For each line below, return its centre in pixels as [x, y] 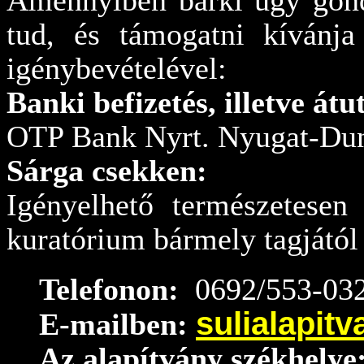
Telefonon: [113, 289]
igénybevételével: [117, 68]
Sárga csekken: [107, 171]
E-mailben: [117, 324]
